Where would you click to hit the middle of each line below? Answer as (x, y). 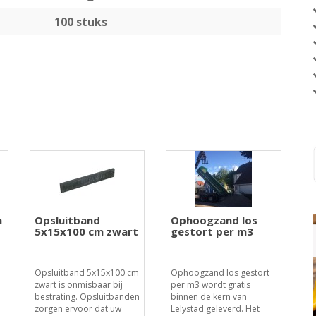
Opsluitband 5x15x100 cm (86, 273)
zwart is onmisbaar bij (78, 285)
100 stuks (81, 22)
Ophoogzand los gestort (220, 273)
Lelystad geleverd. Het (215, 309)
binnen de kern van (209, 297)
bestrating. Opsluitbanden (87, 297)
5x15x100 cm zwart (86, 231)
